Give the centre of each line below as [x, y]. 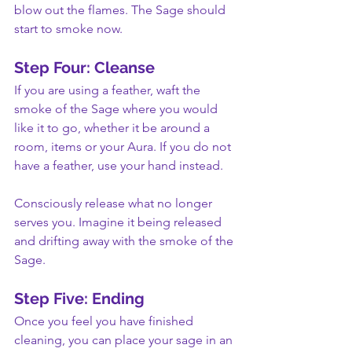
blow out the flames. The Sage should [121, 10]
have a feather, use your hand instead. [119, 165]
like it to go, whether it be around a [114, 128]
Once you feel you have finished [105, 321]
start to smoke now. [68, 29]
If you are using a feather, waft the [109, 90]
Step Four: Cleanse [84, 68]
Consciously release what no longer [115, 203]
